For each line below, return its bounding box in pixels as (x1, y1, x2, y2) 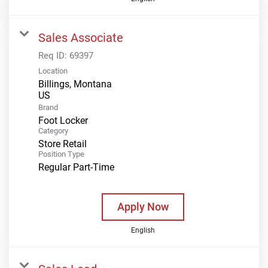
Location (38, 66, 68, 75)
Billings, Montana (38, 78, 112, 90)
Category (38, 126, 68, 135)
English (130, 226, 155, 234)
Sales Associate (38, 30, 123, 45)
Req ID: (38, 50, 69, 61)
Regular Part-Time (38, 161, 114, 173)
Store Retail (38, 138, 87, 150)
